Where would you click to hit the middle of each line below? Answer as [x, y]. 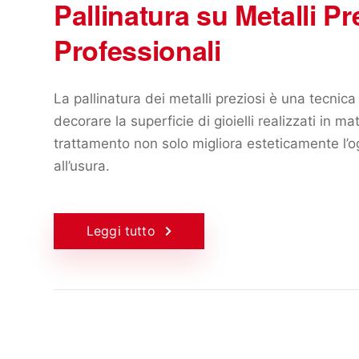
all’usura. [82, 165]
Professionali [137, 49]
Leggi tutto [121, 230]
